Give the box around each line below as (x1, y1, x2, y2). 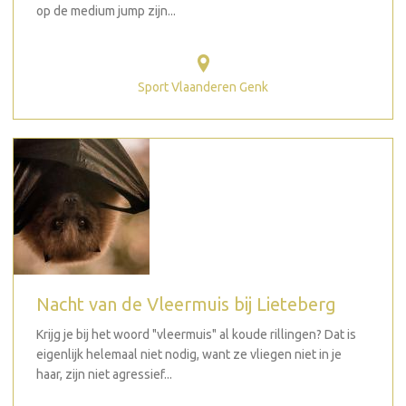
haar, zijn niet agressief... (36, 367, 172, 382)
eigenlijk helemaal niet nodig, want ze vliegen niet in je (36, 347, 342, 362)
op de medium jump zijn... (36, 3, 176, 18)
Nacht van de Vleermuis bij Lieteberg (36, 294, 336, 314)
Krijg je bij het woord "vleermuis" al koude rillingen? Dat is (36, 327, 356, 342)
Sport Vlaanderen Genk (138, 80, 268, 94)
